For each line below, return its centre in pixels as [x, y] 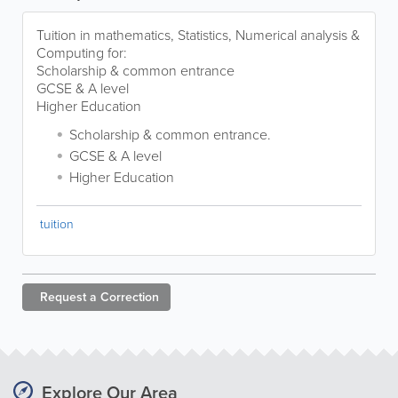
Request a [68, 296]
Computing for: [82, 52]
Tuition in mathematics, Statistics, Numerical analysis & [198, 34]
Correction [130, 296]
